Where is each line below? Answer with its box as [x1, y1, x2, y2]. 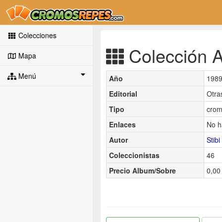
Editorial [109, 88, 137, 99]
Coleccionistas [109, 150, 160, 160]
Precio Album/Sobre [109, 165, 176, 175]
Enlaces [109, 119, 136, 129]
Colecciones [16, 30, 56, 40]
